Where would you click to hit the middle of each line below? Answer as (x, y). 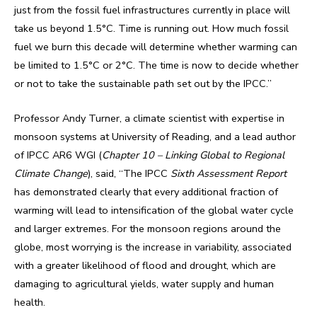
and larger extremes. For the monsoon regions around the (148, 228)
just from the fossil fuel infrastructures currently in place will (152, 10)
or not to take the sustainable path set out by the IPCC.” (143, 84)
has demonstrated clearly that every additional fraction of (146, 191)
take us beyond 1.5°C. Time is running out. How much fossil (151, 29)
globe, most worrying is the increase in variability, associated (153, 247)
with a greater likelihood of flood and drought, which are (145, 265)
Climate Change (51, 173)
